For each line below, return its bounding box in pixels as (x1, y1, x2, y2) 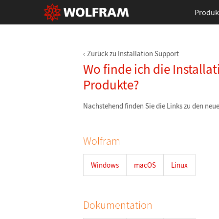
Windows (91, 160, 119, 170)
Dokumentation (83, 198, 153, 212)
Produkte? (83, 76, 139, 93)
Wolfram (83, 134, 120, 148)
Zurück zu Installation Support (87, 49, 179, 58)
